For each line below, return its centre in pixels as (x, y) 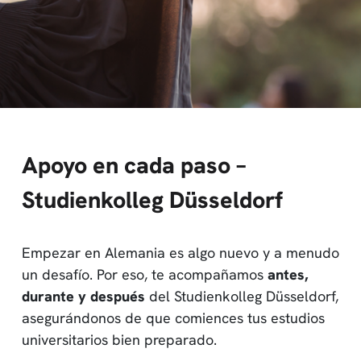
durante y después (83, 296)
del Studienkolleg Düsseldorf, (242, 296)
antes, (288, 274)
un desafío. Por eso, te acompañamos (145, 274)
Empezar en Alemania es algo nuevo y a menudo (180, 252)
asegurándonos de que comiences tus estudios (173, 317)
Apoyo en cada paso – (134, 165)
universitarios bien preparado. (119, 339)
